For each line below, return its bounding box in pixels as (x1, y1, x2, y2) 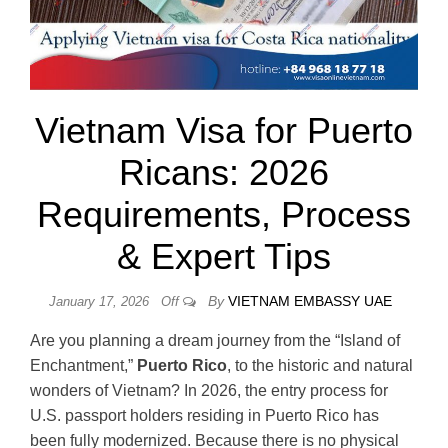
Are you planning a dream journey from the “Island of (30, 331, 400, 349)
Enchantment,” (30, 356, 137, 374)
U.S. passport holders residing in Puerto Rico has (30, 406, 379, 424)
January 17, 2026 (48, 293, 153, 309)
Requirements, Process (37, 193, 411, 235)
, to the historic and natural (227, 356, 413, 374)
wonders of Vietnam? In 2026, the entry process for (30, 381, 388, 399)
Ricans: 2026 (119, 151, 329, 193)
